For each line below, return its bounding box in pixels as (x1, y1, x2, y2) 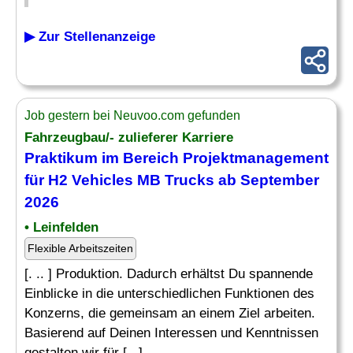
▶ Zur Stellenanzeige (24, 29, 155, 44)
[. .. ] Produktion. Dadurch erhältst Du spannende (24, 266, 313, 281)
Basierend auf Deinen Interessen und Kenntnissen (24, 325, 318, 340)
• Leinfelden (24, 220, 98, 235)
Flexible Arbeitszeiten (28, 242, 133, 255)
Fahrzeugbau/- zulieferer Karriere (24, 130, 233, 145)
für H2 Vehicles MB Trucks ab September (24, 172, 319, 188)
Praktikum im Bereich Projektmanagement (24, 150, 329, 166)
